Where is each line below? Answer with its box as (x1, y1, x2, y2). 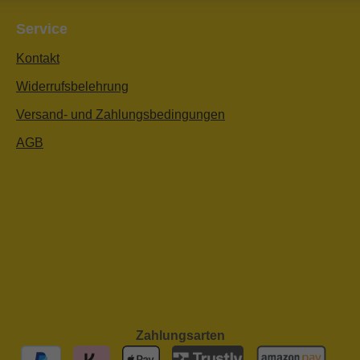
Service (16, 21, 67, 38)
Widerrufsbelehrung (16, 80, 129, 94)
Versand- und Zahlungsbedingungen (16, 108, 225, 122)
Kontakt (16, 51, 59, 66)
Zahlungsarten (135, 329, 225, 343)
